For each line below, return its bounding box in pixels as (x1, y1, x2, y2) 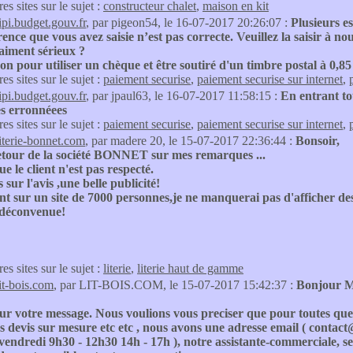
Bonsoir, (295, 134, 340, 147)
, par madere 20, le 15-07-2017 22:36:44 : (85, 134, 295, 147)
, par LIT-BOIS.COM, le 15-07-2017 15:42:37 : (54, 278, 296, 292)
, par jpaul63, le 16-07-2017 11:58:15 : (86, 89, 281, 102)
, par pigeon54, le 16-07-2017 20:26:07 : (86, 16, 291, 29)
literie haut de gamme (137, 262, 243, 275)
